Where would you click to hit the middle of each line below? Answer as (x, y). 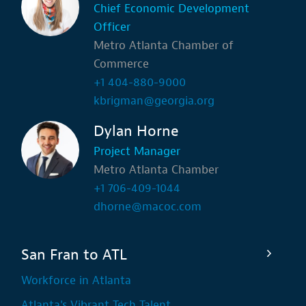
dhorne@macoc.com (147, 206)
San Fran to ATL (74, 254)
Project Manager (137, 151)
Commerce (121, 64)
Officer (112, 27)
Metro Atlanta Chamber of (163, 46)
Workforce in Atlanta (76, 281)
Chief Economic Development (171, 9)
